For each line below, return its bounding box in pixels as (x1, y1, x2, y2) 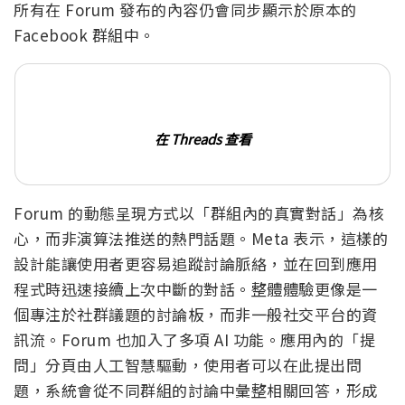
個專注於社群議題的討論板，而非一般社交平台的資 (14, 303, 378, 326)
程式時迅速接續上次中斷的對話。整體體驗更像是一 (14, 278, 378, 301)
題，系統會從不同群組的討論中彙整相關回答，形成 (14, 379, 378, 402)
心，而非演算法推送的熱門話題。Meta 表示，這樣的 (14, 227, 388, 250)
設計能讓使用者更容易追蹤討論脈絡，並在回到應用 (14, 252, 378, 276)
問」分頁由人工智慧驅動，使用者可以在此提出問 (14, 353, 362, 377)
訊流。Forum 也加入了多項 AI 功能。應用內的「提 (14, 328, 375, 352)
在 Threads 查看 (154, 129, 251, 149)
